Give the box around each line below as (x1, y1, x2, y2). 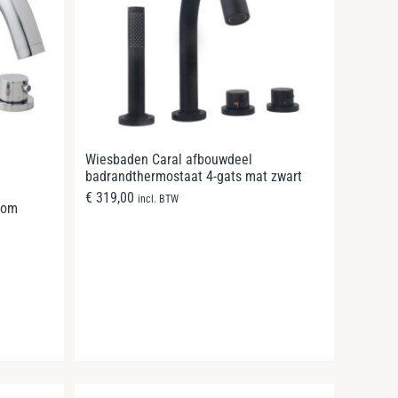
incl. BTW (138, 192, 179, 205)
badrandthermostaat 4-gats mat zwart (85, 167, 302, 185)
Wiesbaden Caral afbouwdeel (85, 150, 252, 168)
